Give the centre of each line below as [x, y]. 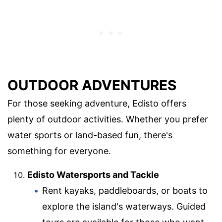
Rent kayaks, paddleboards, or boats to [125, 190]
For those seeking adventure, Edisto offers [97, 103]
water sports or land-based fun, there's [90, 135]
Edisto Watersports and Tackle [93, 174]
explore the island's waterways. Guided [124, 206]
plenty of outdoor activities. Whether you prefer [108, 119]
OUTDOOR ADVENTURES [92, 85]
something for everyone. [59, 151]
